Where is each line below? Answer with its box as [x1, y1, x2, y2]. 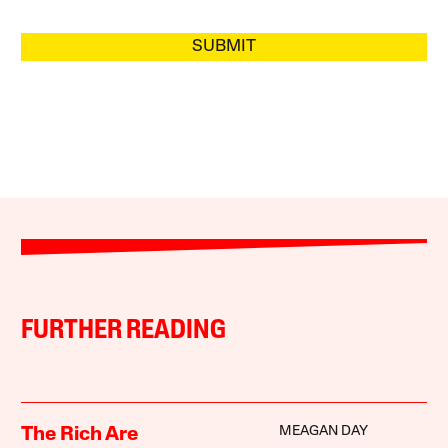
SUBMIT [191, 38, 256, 56]
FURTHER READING [21, 318, 227, 346]
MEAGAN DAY [278, 424, 368, 440]
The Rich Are [21, 425, 139, 446]
